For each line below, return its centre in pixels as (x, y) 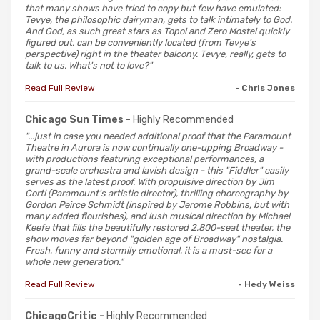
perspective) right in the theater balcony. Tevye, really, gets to (155, 54)
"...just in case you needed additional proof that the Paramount (158, 136)
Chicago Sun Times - (79, 119)
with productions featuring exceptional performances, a (144, 159)
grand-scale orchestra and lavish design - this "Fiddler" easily (157, 170)
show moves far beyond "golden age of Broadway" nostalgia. (154, 239)
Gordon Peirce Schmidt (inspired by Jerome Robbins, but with (157, 204)
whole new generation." (74, 261)
